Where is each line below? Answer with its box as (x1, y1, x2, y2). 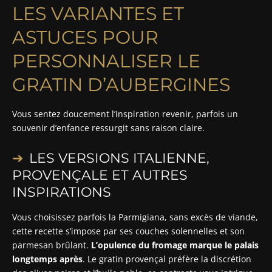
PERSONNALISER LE (12, 49, 200, 72)
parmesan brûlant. (12, 239, 91, 251)
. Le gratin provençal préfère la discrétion (83, 253, 251, 265)
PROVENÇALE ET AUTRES (12, 166, 188, 183)
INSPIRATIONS (12, 183, 111, 200)
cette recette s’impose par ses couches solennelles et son (12, 225, 245, 237)
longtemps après (12, 253, 83, 265)
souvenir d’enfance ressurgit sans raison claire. (12, 121, 205, 134)
